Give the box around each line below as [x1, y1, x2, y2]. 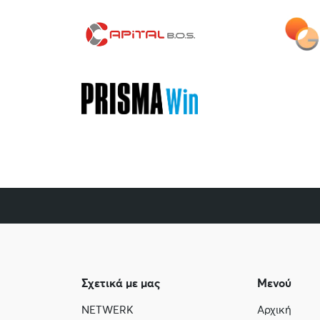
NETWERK [81, 304, 134, 316]
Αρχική [256, 304, 291, 316]
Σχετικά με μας [81, 277, 160, 289]
